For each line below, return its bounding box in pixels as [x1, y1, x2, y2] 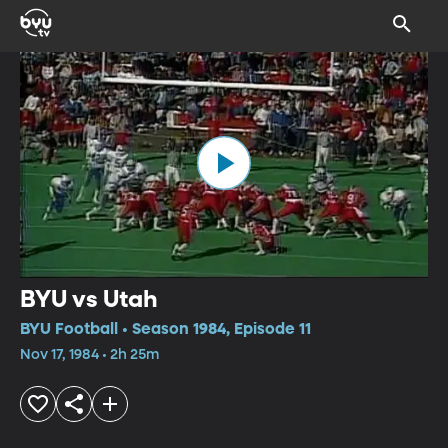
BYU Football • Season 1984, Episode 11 [20, 321, 311, 338]
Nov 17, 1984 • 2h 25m [20, 347, 159, 362]
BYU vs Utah [20, 287, 158, 312]
